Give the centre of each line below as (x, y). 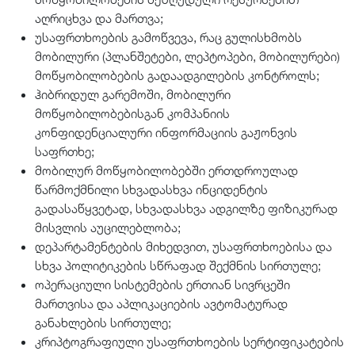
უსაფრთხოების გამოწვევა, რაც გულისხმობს (168, 37)
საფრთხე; (65, 151)
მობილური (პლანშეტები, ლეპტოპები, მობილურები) (187, 56)
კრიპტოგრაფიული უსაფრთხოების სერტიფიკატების (189, 341)
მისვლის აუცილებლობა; (108, 227)
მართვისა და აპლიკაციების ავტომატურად (161, 303)
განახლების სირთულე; (103, 322)
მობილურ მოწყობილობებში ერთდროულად (166, 170)
